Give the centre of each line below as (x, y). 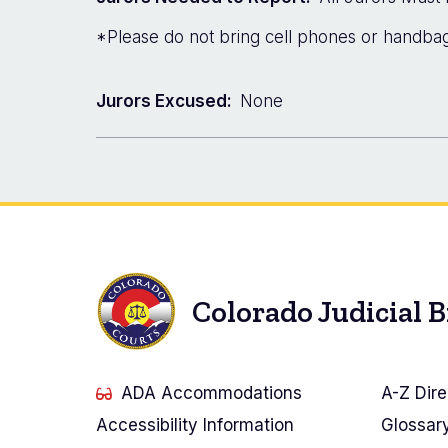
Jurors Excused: (164, 100)
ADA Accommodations (211, 393)
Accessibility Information (195, 425)
